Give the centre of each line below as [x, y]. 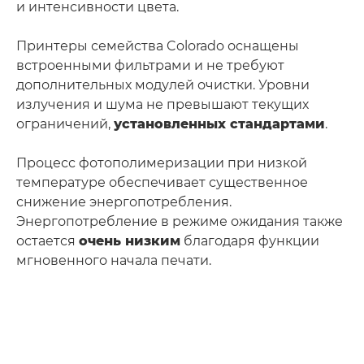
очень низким [130, 240]
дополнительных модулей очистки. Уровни [163, 84]
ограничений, [65, 123]
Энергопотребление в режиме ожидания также [180, 221]
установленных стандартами [219, 123]
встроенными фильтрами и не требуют [150, 65]
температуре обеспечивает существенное [162, 182]
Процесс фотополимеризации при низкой [162, 162]
